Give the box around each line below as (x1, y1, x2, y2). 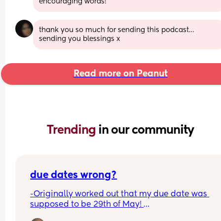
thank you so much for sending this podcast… (39, 26, 194, 34)
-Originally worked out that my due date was (30, 190, 208, 198)
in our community (98, 124, 194, 136)
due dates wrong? (30, 170, 117, 181)
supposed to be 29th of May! (30, 200, 144, 209)
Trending (47, 124, 98, 136)
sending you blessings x (39, 35, 120, 42)
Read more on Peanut (73, 69, 168, 78)
